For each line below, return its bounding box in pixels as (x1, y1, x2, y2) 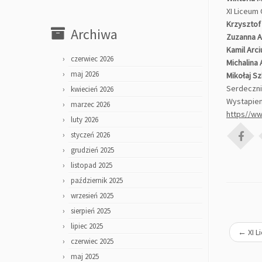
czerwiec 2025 (71, 236, 113, 246)
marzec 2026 (71, 99, 110, 109)
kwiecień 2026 (71, 84, 113, 94)
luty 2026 (71, 115, 98, 125)
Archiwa (71, 25, 118, 43)
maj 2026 (71, 69, 99, 79)
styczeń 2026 (71, 130, 110, 140)
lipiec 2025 (71, 221, 103, 231)
